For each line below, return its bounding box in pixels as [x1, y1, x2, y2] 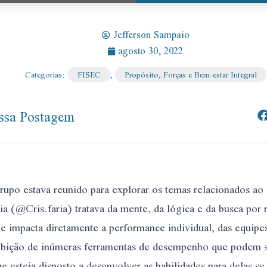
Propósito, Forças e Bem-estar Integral [124, 66, 257, 84]
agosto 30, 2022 [118, 40, 183, 63]
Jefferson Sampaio [113, 24, 190, 46]
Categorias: [24, 66, 66, 84]
